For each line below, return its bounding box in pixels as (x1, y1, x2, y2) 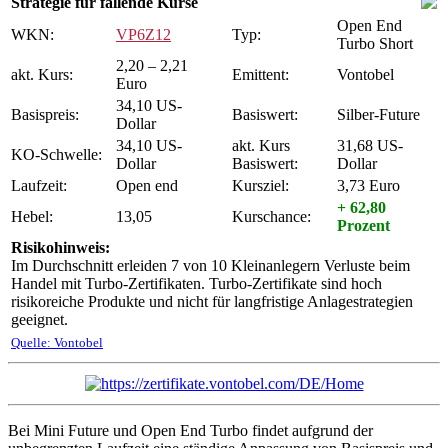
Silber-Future (337, 105, 420, 123)
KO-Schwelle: (11, 145, 102, 163)
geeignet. (11, 310, 68, 328)
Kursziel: (232, 176, 289, 194)
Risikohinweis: (11, 238, 110, 256)
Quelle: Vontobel (11, 334, 103, 350)
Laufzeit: (11, 176, 67, 194)
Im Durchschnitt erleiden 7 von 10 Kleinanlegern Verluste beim (11, 256, 410, 274)
